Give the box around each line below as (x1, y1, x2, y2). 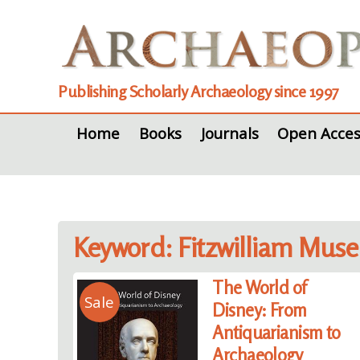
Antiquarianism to (212, 321, 341, 343)
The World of (212, 276, 306, 298)
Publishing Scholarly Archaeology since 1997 (58, 81, 339, 101)
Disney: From (212, 298, 307, 321)
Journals (200, 123, 259, 143)
